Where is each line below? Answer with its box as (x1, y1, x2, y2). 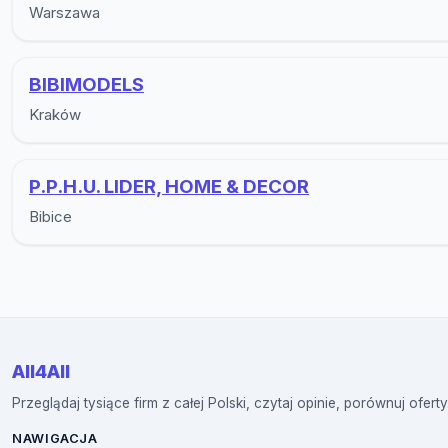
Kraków (29, 105, 81, 125)
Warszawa (29, 3, 100, 23)
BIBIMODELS (29, 73, 144, 97)
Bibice (29, 207, 72, 227)
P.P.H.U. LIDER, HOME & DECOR (29, 175, 309, 199)
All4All (12, 360, 70, 383)
